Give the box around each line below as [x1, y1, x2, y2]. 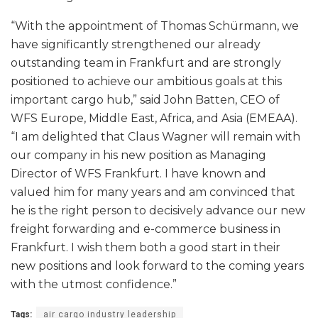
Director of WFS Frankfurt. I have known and [11, 167, 266, 181]
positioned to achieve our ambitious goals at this [11, 75, 282, 89]
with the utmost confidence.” [11, 278, 177, 292]
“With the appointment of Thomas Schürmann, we [11, 19, 299, 33]
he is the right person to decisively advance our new [11, 204, 305, 218]
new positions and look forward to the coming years [11, 259, 304, 273]
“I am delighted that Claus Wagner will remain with [11, 130, 300, 144]
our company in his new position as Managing [11, 148, 266, 163]
